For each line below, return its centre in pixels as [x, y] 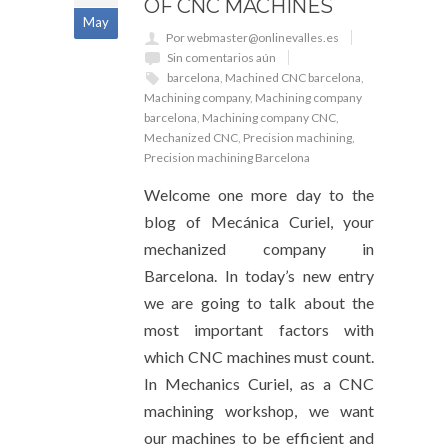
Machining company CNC [269, 118]
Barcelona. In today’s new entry [259, 276]
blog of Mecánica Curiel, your [259, 222]
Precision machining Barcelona [227, 158]
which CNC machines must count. [259, 357]
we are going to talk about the [259, 303]
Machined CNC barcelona [293, 78]
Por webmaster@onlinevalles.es [252, 38]
